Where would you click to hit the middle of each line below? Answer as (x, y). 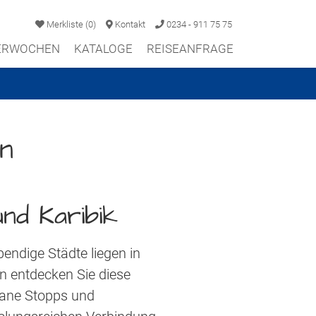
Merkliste (65, 24)
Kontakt (129, 24)
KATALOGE (103, 49)
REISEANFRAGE (190, 49)
